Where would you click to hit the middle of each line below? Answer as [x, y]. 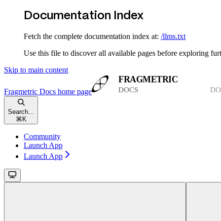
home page [74, 91]
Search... [21, 111]
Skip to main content [36, 70]
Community [42, 136]
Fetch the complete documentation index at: [91, 36]
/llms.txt [173, 36]
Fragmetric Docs [30, 91]
